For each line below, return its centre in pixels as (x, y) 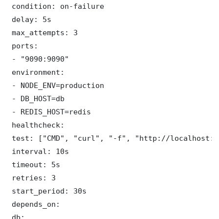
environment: (36, 72)
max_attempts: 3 (43, 32)
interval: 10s (38, 151)
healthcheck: (36, 125)
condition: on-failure (56, 6)
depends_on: (34, 204)
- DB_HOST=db (36, 98)
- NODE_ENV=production (56, 85)
